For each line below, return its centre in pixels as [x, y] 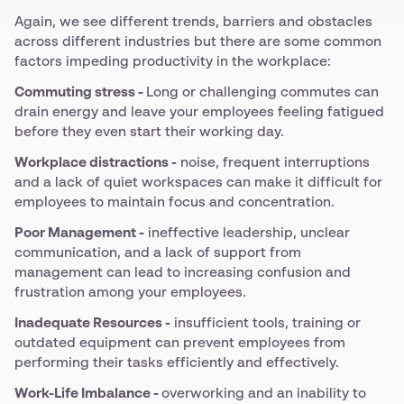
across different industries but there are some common [198, 42]
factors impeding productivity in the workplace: [173, 62]
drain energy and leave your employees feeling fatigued [199, 112]
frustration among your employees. [130, 293]
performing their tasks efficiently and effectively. [177, 363]
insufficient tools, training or [266, 323]
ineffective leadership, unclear [247, 233]
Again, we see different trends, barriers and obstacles [193, 22]
